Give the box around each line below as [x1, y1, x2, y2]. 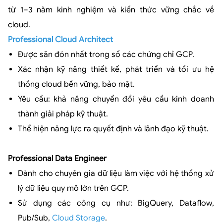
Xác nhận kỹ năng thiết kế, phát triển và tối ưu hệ [18, 64, 214, 74]
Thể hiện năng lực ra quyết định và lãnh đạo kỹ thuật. [18, 123, 209, 134]
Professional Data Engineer [8, 153, 107, 164]
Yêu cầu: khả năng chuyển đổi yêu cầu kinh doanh [18, 94, 214, 104]
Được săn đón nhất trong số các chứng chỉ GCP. [18, 49, 194, 59]
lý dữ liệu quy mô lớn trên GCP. [18, 183, 129, 193]
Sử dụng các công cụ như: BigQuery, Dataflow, [18, 198, 214, 208]
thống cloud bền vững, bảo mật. [18, 79, 135, 89]
